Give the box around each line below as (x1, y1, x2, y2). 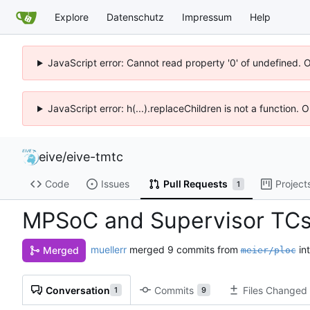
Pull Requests (163, 178, 228, 190)
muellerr (90, 244, 127, 256)
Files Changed (243, 284, 307, 296)
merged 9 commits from (129, 244, 241, 256)
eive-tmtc (66, 149, 123, 164)
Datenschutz (107, 10, 164, 23)
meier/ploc (240, 245, 296, 256)
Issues (100, 178, 129, 190)
